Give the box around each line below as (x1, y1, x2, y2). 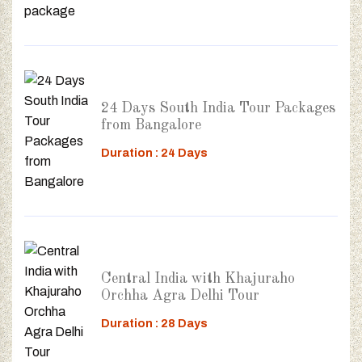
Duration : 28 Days (101, 317, 208, 330)
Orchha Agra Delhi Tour (101, 288, 259, 303)
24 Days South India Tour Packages (101, 100, 335, 116)
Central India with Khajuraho (101, 271, 295, 286)
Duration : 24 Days (101, 146, 208, 159)
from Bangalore (101, 117, 201, 133)
